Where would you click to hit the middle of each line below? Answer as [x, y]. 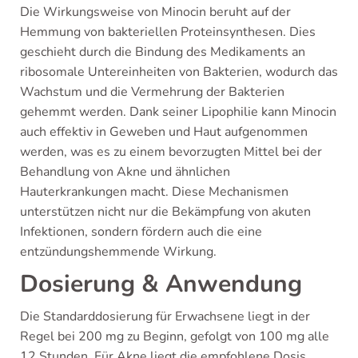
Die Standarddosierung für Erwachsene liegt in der [165, 316]
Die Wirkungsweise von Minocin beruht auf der [155, 12]
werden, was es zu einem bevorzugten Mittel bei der [171, 152]
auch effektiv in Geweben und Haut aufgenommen [164, 132]
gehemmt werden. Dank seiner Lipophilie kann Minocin [178, 112]
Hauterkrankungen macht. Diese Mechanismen [154, 192]
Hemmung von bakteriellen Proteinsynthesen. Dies [168, 32]
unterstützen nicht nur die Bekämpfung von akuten [165, 212]
